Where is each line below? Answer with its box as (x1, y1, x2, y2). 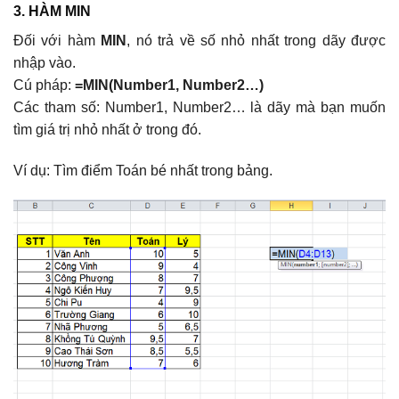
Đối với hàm (13, 32, 102, 48)
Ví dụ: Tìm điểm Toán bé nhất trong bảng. (13, 162, 273, 178)
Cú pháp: (13, 77, 75, 93)
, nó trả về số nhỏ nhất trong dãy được (126, 32, 386, 48)
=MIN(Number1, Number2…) (75, 77, 264, 93)
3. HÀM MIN (13, 3, 91, 19)
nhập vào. (13, 54, 76, 70)
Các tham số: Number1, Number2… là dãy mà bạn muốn (13, 99, 386, 115)
